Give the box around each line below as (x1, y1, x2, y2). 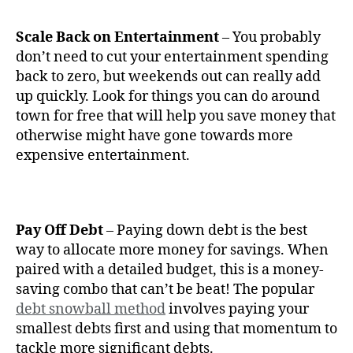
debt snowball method (16, 299, 165, 318)
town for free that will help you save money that (16, 106, 336, 125)
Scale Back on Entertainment (16, 28, 219, 46)
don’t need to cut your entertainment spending (16, 47, 329, 66)
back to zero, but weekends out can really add (16, 67, 321, 86)
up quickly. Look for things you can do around (16, 87, 320, 106)
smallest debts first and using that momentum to (16, 319, 337, 338)
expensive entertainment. (16, 146, 193, 165)
